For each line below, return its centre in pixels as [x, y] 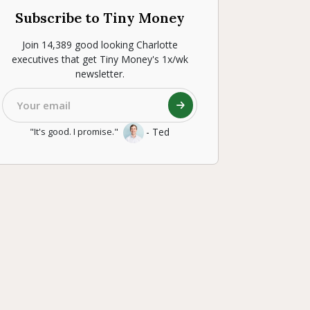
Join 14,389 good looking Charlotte [100, 45]
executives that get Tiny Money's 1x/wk [100, 60]
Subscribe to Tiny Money [100, 18]
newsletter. [100, 74]
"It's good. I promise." [75, 132]
